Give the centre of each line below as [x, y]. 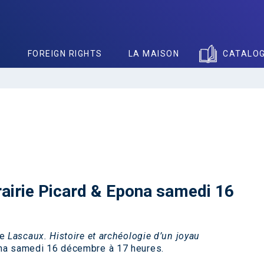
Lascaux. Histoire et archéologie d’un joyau [104, 236]
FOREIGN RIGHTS [65, 54]
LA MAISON [154, 54]
